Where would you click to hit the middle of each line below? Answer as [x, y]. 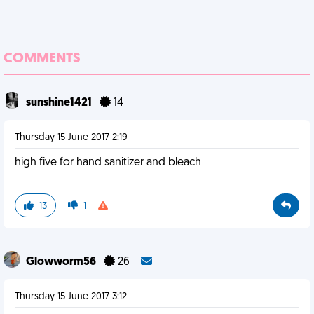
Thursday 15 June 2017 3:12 [71, 297]
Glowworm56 [62, 262]
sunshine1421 [60, 103]
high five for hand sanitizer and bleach [108, 163]
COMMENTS [42, 59]
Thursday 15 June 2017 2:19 [71, 138]
